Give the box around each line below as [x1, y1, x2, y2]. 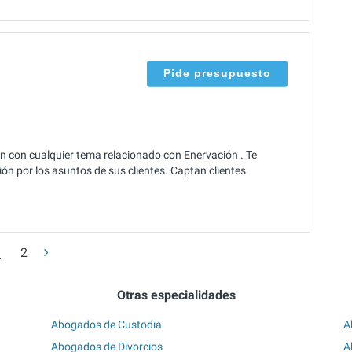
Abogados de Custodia [51, 317, 163, 331]
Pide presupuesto [163, 66, 271, 79]
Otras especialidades [116, 288, 236, 303]
